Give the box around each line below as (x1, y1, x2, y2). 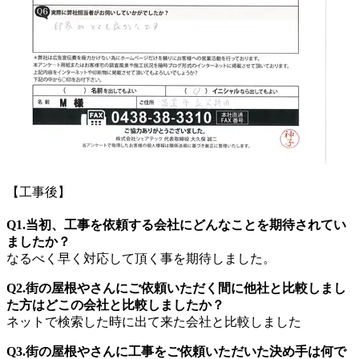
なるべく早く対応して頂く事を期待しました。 (6, 251, 276, 265)
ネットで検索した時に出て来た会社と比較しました (6, 314, 301, 329)
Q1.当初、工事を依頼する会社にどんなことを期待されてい (6, 217, 346, 232)
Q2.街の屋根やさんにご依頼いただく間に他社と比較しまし (6, 280, 346, 295)
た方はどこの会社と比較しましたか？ (6, 297, 224, 312)
